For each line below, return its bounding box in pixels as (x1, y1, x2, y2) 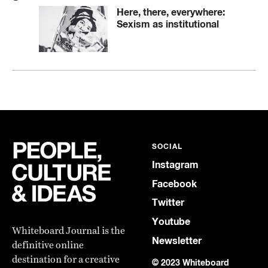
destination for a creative (12, 252, 120, 266)
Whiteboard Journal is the (12, 224, 125, 237)
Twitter (152, 196, 184, 209)
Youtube (152, 215, 190, 228)
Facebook (152, 177, 197, 190)
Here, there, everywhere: (117, 6, 225, 19)
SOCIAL (152, 142, 182, 151)
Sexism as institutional (117, 18, 219, 31)
